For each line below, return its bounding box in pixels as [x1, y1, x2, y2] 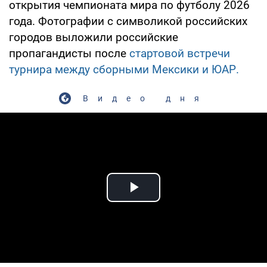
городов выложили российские [9, 30, 178, 44]
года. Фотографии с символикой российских [9, 14, 247, 28]
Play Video [133, 191, 219, 211]
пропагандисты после [9, 46, 129, 60]
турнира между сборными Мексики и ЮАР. [9, 62, 239, 76]
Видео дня [82, 93, 209, 103]
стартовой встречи [129, 46, 230, 60]
